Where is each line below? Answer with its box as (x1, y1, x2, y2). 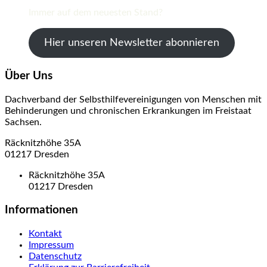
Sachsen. (5, 117, 42, 127)
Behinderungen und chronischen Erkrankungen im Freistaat (5, 105, 252, 116)
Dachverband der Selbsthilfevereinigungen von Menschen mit (5, 94, 262, 104)
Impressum (29, 240, 74, 250)
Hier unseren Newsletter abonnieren (44, 38, 219, 49)
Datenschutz (29, 252, 82, 262)
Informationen (5, 204, 78, 216)
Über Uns (5, 70, 52, 82)
